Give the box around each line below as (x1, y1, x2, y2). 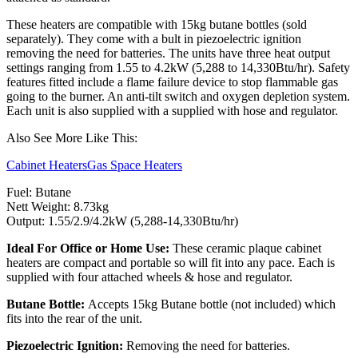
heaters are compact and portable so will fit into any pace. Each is (6, 255, 335, 269)
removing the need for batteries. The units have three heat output (6, 46, 330, 60)
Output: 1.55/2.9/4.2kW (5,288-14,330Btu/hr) (6, 213, 238, 228)
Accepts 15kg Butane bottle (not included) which (88, 296, 336, 311)
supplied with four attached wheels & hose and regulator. (6, 269, 292, 284)
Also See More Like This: (6, 130, 137, 145)
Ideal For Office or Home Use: (6, 241, 173, 255)
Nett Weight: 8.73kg (6, 199, 109, 213)
